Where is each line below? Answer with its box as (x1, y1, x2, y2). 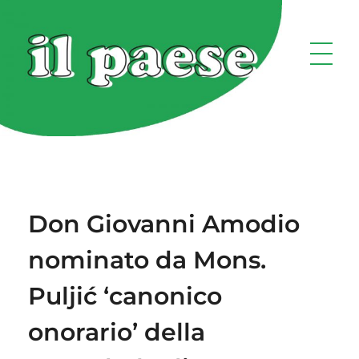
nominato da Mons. (28, 244, 266, 275)
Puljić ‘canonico (28, 280, 222, 311)
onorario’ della (28, 317, 205, 347)
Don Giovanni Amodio (28, 208, 300, 239)
